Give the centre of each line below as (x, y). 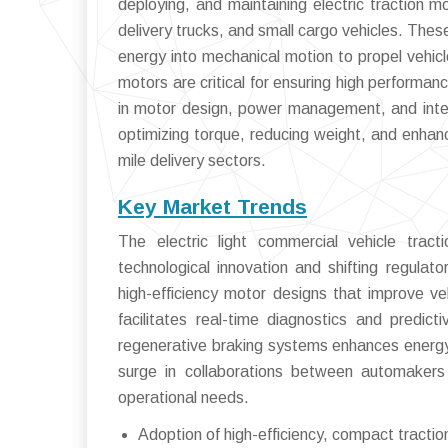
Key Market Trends (212, 206)
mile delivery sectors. (192, 160)
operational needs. (183, 397)
